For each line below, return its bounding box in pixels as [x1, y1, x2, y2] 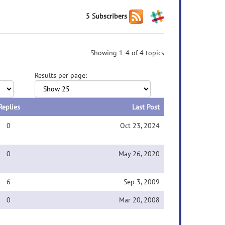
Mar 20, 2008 [119, 195, 160, 204]
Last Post [132, 102, 160, 111]
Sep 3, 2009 [124, 177, 160, 186]
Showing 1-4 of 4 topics [90, 48, 164, 57]
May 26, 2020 [119, 149, 160, 158]
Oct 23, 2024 [120, 121, 160, 130]
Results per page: [34, 71, 87, 80]
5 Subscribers [85, 11, 127, 21]
